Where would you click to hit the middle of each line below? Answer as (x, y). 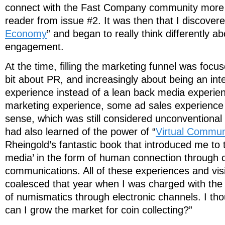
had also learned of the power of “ (80, 132)
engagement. (34, 47)
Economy (26, 34)
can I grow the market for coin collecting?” (99, 210)
